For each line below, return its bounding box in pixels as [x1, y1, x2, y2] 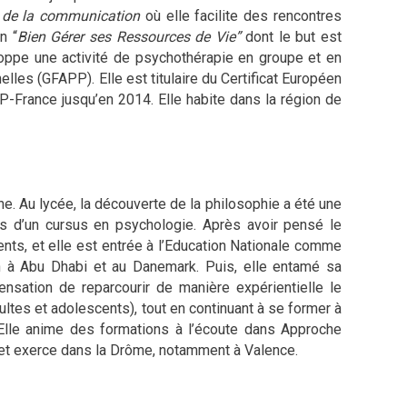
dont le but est [240, 27, 342, 45]
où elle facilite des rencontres [140, 6, 342, 25]
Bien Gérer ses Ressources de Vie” [16, 27, 241, 45]
